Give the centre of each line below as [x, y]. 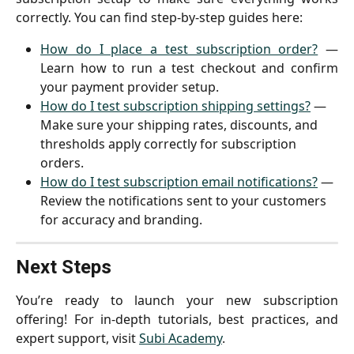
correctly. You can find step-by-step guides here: [159, 18]
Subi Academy [181, 339]
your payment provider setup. [130, 87]
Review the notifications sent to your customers [185, 201]
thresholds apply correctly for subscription [170, 144]
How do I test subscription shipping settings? [175, 106]
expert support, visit [77, 339]
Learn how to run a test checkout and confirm [189, 68]
